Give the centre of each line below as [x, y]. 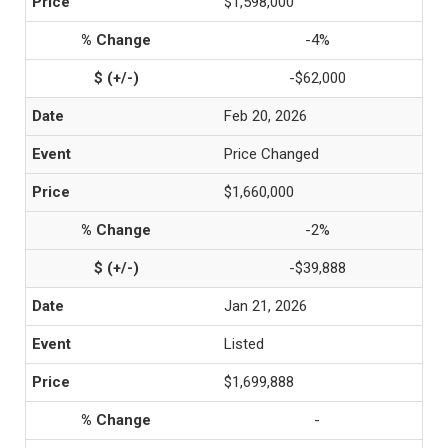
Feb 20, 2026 [265, 116]
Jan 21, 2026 [265, 306]
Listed [244, 344]
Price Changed [271, 154]
